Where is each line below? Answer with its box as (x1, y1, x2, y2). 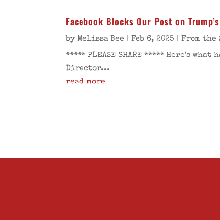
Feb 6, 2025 (131, 35, 175, 44)
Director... (66, 65, 110, 73)
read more (66, 78, 106, 86)
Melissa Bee (77, 35, 125, 44)
